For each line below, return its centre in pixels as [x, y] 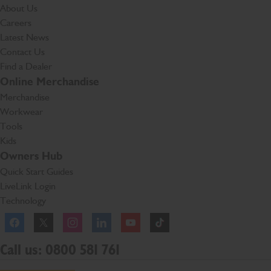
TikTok [189, 215]
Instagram [106, 215]
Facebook [48, 215]
